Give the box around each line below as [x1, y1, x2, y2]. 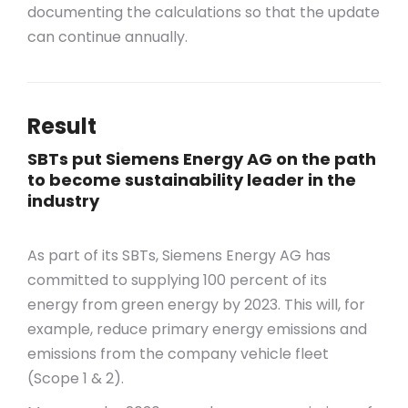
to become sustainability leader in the [27, 168, 356, 191]
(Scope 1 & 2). [27, 368, 124, 389]
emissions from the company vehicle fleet [27, 343, 329, 364]
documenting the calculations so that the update [27, 2, 380, 23]
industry [27, 189, 99, 212]
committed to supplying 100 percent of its [27, 270, 327, 291]
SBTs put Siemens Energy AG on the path [27, 148, 376, 170]
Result [27, 111, 97, 141]
